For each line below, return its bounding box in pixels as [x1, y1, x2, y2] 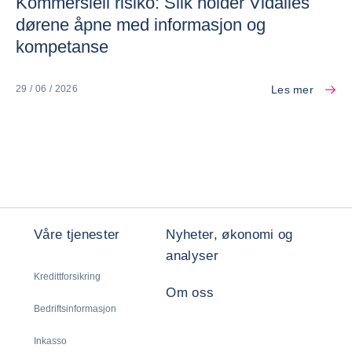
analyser [166, 247, 219, 263]
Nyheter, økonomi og [166, 226, 293, 242]
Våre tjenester [34, 226, 120, 242]
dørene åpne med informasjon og [16, 14, 266, 35]
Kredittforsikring [34, 270, 101, 282]
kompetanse [16, 36, 108, 57]
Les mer [271, 82, 313, 96]
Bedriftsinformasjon [34, 302, 116, 314]
